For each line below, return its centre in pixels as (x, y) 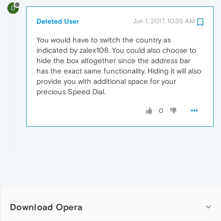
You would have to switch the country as (104, 39)
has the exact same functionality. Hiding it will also (119, 71)
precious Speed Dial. (71, 91)
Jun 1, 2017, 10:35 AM (164, 21)
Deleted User (58, 21)
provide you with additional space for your (106, 81)
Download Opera (46, 207)
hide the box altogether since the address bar (113, 60)
